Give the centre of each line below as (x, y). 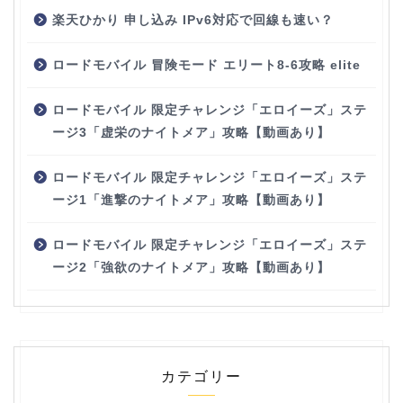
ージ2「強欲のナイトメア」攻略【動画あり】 (191, 268)
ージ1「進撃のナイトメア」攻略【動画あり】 (191, 201)
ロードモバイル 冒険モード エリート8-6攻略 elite (206, 66)
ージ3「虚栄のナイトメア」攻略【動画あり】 (191, 133)
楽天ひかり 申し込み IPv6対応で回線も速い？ (193, 21)
